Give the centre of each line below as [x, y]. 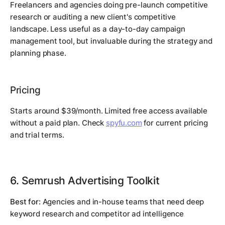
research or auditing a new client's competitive [93, 17]
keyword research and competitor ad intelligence [97, 213]
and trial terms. [37, 135]
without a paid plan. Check [58, 123]
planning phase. [38, 53]
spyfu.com [124, 123]
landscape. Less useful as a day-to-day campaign [98, 29]
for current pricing [175, 123]
